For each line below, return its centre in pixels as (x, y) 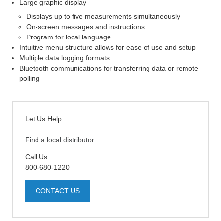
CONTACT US (58, 191)
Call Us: (37, 157)
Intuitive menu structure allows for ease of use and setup (108, 47)
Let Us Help (43, 119)
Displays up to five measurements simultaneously (103, 16)
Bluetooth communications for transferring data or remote (109, 68)
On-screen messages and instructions (85, 26)
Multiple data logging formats (64, 57)
